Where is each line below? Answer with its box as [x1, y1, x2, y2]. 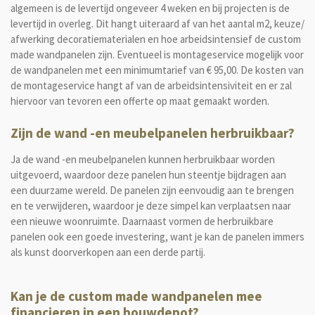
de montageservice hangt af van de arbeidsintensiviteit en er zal [11, 79, 292, 92]
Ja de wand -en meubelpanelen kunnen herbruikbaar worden [11, 152, 275, 166]
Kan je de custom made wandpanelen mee [11, 287, 262, 304]
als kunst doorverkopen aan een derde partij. [11, 245, 207, 259]
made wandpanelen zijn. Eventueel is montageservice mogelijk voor [11, 48, 304, 61]
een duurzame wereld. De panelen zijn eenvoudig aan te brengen [11, 183, 294, 197]
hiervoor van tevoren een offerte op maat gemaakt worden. [11, 94, 271, 108]
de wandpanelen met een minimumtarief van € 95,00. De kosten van [11, 63, 304, 77]
